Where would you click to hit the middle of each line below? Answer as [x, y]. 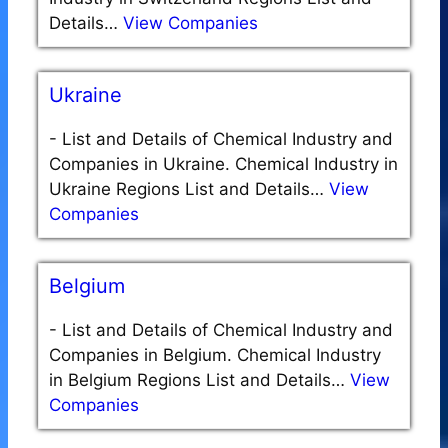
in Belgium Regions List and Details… [199, 380]
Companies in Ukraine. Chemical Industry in [223, 164]
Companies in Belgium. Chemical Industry [215, 355]
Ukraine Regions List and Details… [189, 189]
